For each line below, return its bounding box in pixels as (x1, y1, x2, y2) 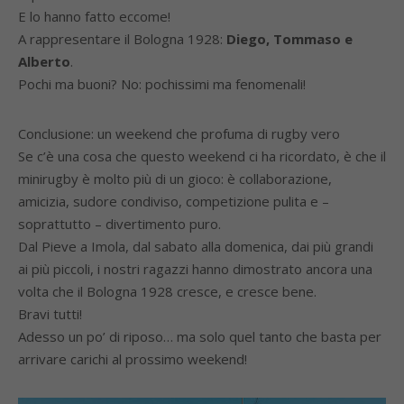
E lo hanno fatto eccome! (18, 7, 170, 25)
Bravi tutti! (18, 305, 82, 323)
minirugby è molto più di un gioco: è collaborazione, (18, 170, 332, 188)
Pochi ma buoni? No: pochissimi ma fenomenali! (18, 75, 306, 93)
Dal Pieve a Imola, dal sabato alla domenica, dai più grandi (18, 237, 373, 255)
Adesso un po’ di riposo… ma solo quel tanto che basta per (18, 327, 381, 345)
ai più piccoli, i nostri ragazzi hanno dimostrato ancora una (18, 260, 372, 278)
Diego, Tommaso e (226, 30, 353, 48)
